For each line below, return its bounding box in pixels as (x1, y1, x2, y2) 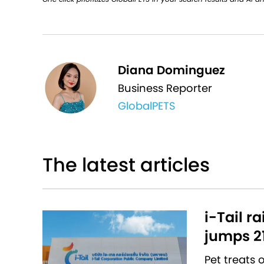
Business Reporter (118, 80, 213, 95)
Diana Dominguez (118, 61, 226, 78)
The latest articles (42, 151, 210, 178)
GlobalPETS (118, 98, 176, 113)
